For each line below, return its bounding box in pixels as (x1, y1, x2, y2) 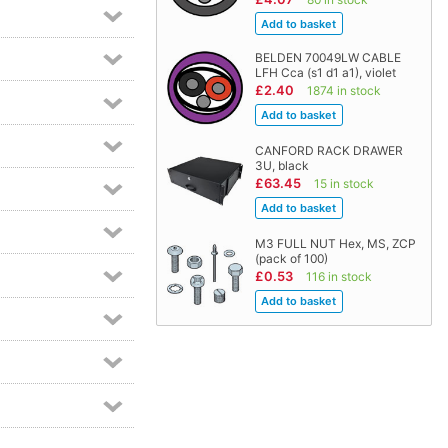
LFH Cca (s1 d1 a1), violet (254, 65, 396, 81)
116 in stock (305, 269, 372, 285)
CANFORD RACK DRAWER (254, 143, 403, 159)
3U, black (254, 158, 309, 174)
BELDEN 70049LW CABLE (254, 50, 401, 66)
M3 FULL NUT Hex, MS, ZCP (254, 236, 416, 252)
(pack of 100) (254, 251, 328, 267)
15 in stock (313, 176, 374, 192)
